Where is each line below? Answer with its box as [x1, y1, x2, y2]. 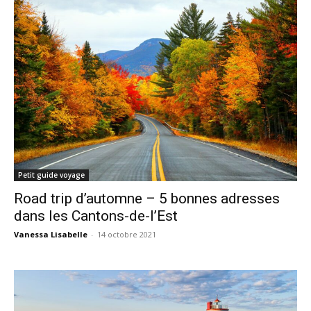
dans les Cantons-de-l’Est [14, 207, 178, 224]
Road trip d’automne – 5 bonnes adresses [14, 190, 280, 207]
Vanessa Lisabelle [14, 228, 87, 239]
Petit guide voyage [18, 169, 85, 180]
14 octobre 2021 [97, 228, 156, 239]
